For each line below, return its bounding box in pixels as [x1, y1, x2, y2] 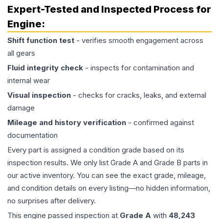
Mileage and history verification [7, 118, 126, 127]
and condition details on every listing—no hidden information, [7, 183, 210, 193]
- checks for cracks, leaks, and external [71, 90, 206, 100]
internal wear [7, 76, 50, 85]
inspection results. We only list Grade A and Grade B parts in [7, 158, 208, 167]
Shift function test [7, 36, 74, 45]
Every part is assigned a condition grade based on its [7, 145, 184, 154]
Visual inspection [7, 90, 71, 100]
